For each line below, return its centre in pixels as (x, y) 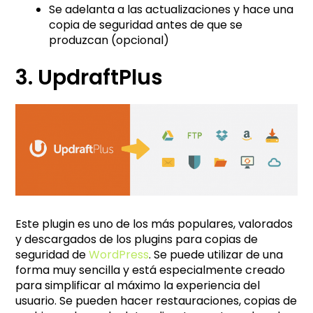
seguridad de (52, 254)
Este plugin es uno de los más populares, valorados (154, 224)
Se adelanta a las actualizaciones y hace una (172, 10)
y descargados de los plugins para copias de (137, 239)
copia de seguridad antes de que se (146, 25)
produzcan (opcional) (109, 41)
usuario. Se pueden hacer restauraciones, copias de (156, 300)
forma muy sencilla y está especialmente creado (151, 270)
